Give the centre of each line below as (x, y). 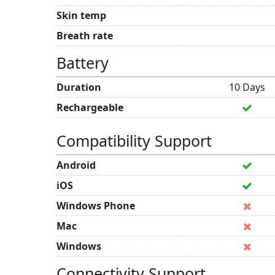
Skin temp (81, 15)
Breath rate (85, 36)
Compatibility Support (134, 141)
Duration (79, 87)
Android (76, 165)
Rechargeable (90, 107)
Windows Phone (96, 206)
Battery (83, 63)
